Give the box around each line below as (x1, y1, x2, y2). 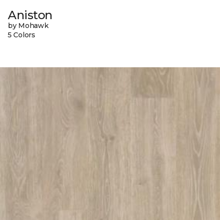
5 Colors (8, 30, 35, 40)
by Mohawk (8, 21, 49, 30)
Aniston (8, 8, 53, 23)
